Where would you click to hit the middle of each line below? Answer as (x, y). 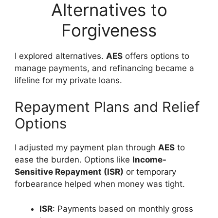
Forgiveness (109, 30)
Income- (149, 160)
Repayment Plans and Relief (107, 107)
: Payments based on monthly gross (123, 209)
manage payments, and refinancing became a (104, 68)
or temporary (150, 172)
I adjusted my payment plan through (86, 147)
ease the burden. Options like (73, 160)
